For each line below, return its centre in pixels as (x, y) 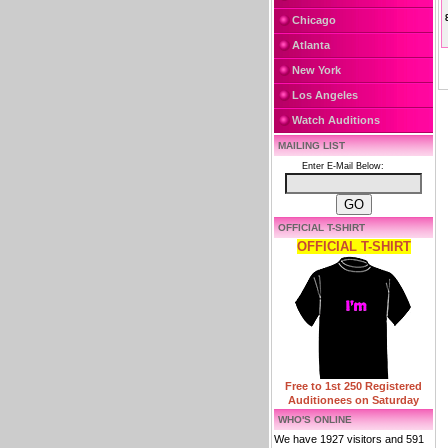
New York (316, 70)
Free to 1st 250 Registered (353, 386)
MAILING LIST (311, 145)
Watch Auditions (336, 120)
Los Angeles (325, 95)
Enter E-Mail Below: (346, 166)
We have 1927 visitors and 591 (349, 439)
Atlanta (311, 45)
